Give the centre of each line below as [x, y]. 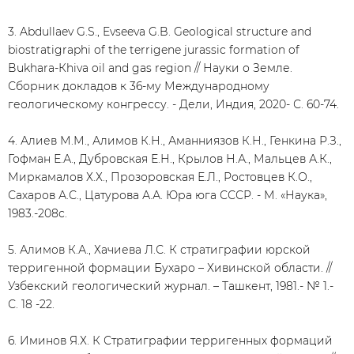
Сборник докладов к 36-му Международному [139, 86]
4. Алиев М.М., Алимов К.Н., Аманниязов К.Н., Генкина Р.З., [175, 141]
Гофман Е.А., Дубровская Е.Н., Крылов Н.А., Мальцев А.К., [170, 159]
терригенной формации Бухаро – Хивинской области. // [170, 268]
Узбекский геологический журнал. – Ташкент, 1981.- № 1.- [171, 286]
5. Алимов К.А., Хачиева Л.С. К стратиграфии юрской [159, 250]
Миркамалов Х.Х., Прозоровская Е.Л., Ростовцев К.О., [160, 177]
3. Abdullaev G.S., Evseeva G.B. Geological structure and [160, 32]
